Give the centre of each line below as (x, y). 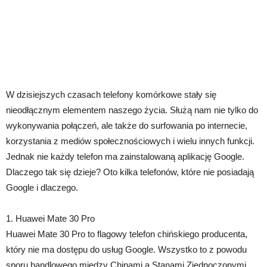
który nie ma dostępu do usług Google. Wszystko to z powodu (126, 250)
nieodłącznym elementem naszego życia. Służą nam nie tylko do (132, 110)
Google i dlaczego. (42, 188)
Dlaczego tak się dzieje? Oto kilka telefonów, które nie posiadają (130, 172)
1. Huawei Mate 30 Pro (50, 219)
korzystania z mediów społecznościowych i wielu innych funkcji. (130, 141)
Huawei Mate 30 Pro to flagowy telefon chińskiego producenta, (127, 234)
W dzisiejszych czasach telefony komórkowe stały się (111, 95)
